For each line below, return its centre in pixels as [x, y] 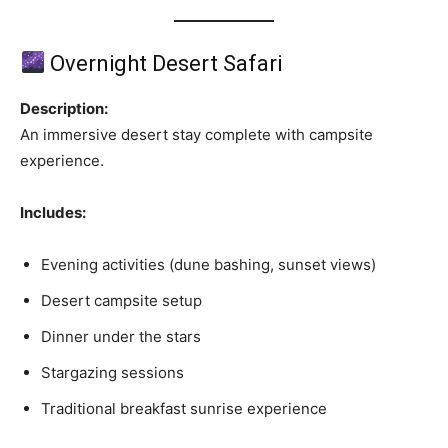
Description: [64, 108]
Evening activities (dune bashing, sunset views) [208, 264]
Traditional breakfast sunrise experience [184, 408]
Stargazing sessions [112, 372]
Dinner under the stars [121, 336]
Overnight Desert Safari [164, 63]
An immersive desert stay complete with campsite [196, 134]
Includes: [53, 212]
